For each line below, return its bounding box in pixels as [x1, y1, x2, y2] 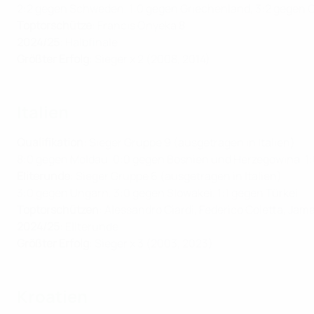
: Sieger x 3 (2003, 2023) [89, 235, 213, 252]
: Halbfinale [60, 34, 118, 50]
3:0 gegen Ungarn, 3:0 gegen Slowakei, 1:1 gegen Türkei [17, 185, 298, 201]
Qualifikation [17, 135, 83, 151]
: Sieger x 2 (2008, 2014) [89, 51, 210, 67]
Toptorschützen [17, 202, 99, 218]
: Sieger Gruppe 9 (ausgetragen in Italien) [83, 135, 295, 151]
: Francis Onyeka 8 [92, 18, 185, 34]
